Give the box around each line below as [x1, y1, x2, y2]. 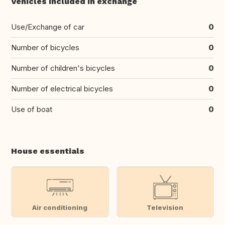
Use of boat [11, 104, 52, 115]
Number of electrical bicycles [11, 84, 113, 94]
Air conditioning [32, 203, 88, 211]
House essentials [11, 146, 84, 156]
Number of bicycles [11, 43, 79, 53]
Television [147, 203, 184, 211]
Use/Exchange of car [11, 22, 84, 32]
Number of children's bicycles [11, 63, 115, 73]
